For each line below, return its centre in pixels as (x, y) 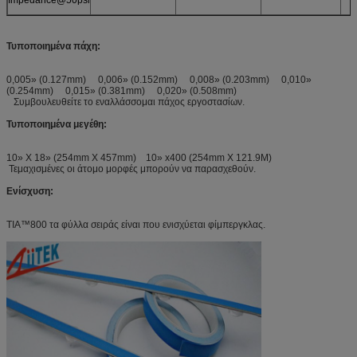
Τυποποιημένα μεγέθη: (57, 124)
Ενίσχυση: (30, 191)
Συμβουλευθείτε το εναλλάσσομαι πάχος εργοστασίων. (126, 102)
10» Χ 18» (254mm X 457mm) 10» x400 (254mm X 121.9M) (139, 157)
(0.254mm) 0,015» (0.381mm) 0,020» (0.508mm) (122, 90)
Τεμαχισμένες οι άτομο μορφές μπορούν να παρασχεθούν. (131, 169)
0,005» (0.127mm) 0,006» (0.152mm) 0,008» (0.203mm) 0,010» (159, 79)
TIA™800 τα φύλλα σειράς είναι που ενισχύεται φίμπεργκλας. (136, 224)
